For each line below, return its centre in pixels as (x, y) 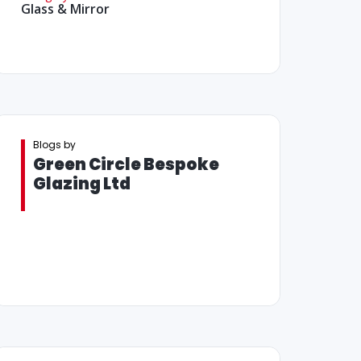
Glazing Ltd (81, 184)
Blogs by (54, 145)
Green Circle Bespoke (126, 165)
